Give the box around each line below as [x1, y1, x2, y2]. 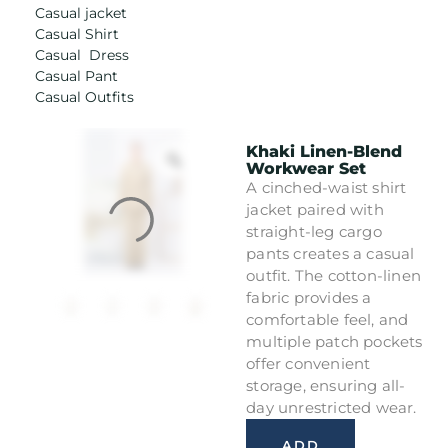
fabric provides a [246, 288, 372, 307]
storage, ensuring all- [246, 376, 406, 395]
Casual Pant [35, 67, 118, 85]
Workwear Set [246, 159, 367, 178]
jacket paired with [246, 200, 384, 219]
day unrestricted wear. [246, 398, 417, 417]
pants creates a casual [246, 244, 415, 263]
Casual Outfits [35, 88, 134, 106]
